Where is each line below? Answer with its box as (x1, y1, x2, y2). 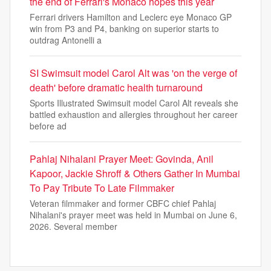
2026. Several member (30, 220, 117, 232)
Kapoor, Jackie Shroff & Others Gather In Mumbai (30, 166, 240, 180)
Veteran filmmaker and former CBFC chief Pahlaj (30, 197, 216, 209)
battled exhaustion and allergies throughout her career (30, 108, 238, 120)
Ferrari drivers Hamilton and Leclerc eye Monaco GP (30, 11, 232, 23)
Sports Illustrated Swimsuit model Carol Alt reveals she (30, 97, 238, 109)
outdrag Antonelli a (30, 34, 102, 46)
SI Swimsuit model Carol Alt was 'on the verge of (30, 66, 237, 80)
